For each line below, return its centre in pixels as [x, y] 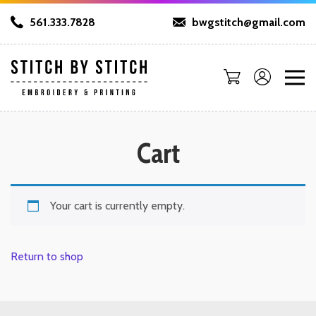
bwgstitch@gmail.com [247, 23]
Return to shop [47, 256]
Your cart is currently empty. [117, 205]
